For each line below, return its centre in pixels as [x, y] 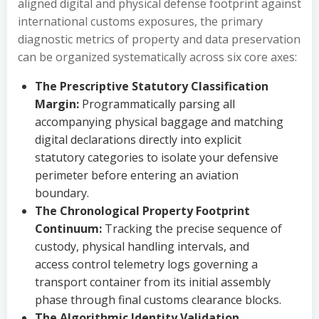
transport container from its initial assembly [153, 282]
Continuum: [68, 229]
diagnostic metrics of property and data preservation [159, 39]
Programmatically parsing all [157, 104]
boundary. [62, 193]
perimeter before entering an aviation [137, 175]
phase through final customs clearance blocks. [158, 300]
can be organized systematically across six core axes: [157, 57]
